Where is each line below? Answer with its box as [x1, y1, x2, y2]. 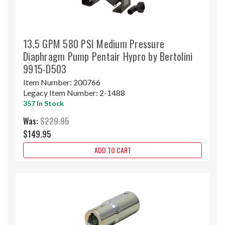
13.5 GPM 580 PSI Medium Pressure [23, 36, 164, 51]
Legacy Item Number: [23, 87, 99, 97]
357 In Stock [23, 98, 64, 107]
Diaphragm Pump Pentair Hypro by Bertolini [23, 48, 193, 64]
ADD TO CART [94, 144, 131, 155]
